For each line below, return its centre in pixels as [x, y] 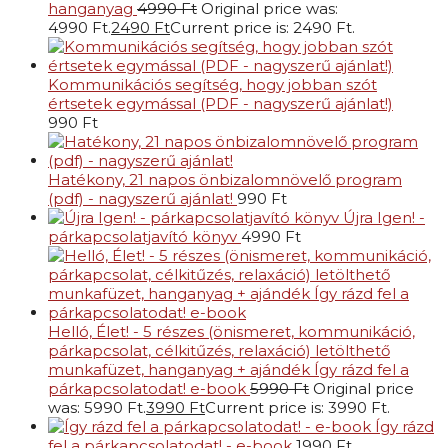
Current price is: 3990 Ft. [297, 408]
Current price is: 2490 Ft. [262, 28]
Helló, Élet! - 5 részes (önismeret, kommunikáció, [231, 332]
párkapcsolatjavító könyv [142, 237]
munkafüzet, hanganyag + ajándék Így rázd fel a [228, 370]
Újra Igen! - [384, 218]
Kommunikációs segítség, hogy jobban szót [212, 85]
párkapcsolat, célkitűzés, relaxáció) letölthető [219, 351]
